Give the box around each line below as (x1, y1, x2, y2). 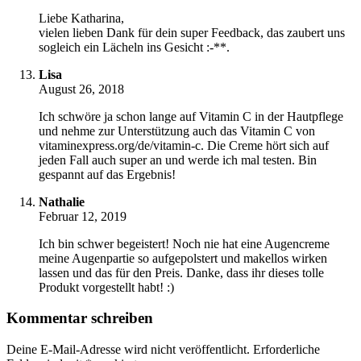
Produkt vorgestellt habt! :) (39, 280, 174, 294)
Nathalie (39, 194, 85, 209)
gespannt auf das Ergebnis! (39, 167, 176, 181)
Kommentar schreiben (6, 309, 153, 327)
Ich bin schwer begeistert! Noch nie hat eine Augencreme (39, 236, 330, 251)
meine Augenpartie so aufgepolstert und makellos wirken (39, 251, 327, 265)
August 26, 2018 (39, 81, 124, 96)
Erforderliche (253, 342, 320, 357)
